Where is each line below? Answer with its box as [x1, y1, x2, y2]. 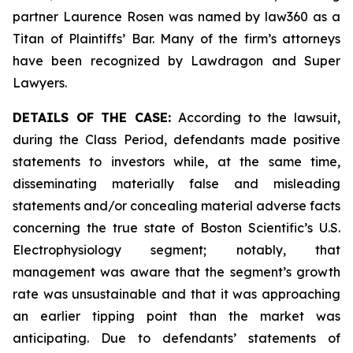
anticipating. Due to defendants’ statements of [13, 330, 340, 346]
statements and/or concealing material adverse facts [13, 198, 340, 214]
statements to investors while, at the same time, [13, 154, 340, 169]
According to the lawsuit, [171, 110, 341, 125]
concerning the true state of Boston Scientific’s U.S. [13, 220, 340, 236]
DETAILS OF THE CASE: [13, 110, 172, 125]
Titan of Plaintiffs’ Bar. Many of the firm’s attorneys [13, 31, 340, 46]
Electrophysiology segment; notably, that [13, 242, 340, 258]
